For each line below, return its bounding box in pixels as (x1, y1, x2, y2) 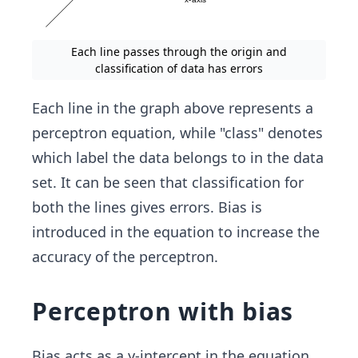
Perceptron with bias (32, 294, 293, 328)
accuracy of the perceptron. (32, 246, 218, 266)
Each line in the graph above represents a (32, 97, 313, 117)
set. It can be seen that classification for (32, 172, 304, 192)
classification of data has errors (95, 60, 263, 76)
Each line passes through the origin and (71, 43, 287, 59)
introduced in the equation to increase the (32, 221, 320, 241)
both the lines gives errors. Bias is (32, 197, 262, 217)
